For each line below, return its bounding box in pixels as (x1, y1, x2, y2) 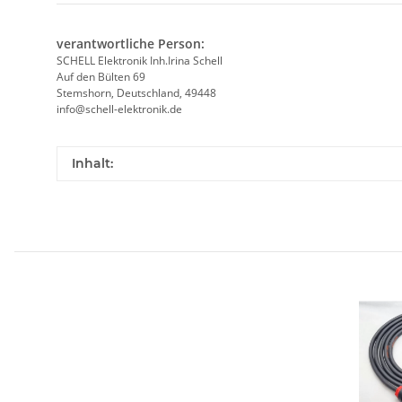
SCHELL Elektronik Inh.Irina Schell (57, 53, 223, 69)
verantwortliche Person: (57, 35, 205, 53)
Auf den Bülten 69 (57, 69, 145, 85)
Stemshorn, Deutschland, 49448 (57, 85, 216, 101)
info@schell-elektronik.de (57, 101, 182, 118)
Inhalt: (72, 155, 113, 172)
